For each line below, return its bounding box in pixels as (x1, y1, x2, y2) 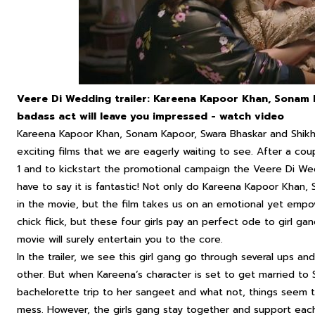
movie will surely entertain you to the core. (17, 232, 223, 247)
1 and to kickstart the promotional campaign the (17, 162, 253, 176)
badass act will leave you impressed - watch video (17, 109, 284, 124)
